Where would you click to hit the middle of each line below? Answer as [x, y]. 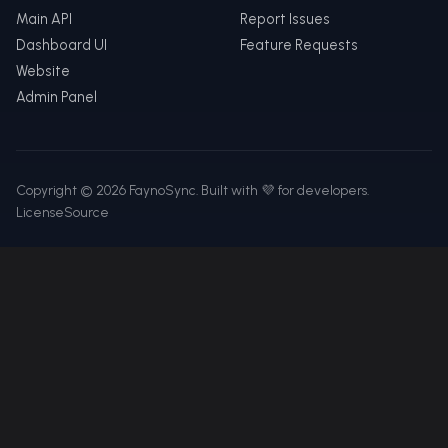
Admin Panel [56, 97]
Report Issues [285, 19]
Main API [44, 19]
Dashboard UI [61, 45]
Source [86, 212]
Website [43, 71]
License [40, 212]
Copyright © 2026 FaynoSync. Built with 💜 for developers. [192, 190]
